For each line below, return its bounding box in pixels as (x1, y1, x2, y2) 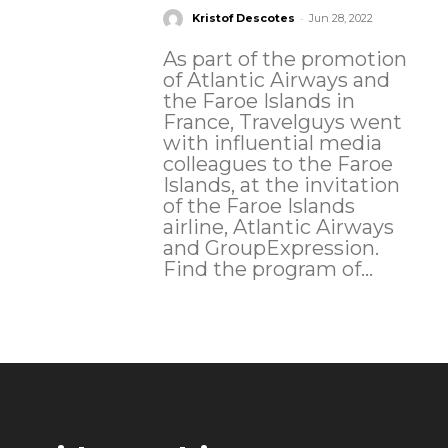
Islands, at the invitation (162, 173, 400, 198)
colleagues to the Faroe (162, 152, 393, 177)
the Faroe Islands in (162, 89, 355, 114)
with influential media (162, 131, 382, 156)
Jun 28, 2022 (308, 11, 373, 26)
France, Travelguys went (162, 110, 402, 135)
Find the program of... (162, 257, 373, 282)
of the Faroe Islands (162, 194, 355, 219)
